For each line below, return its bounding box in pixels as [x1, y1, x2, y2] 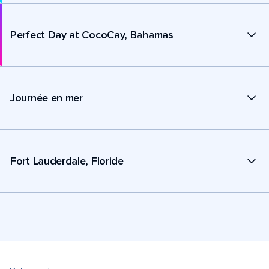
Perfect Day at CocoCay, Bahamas [10, 28, 174, 41]
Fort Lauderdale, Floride [10, 154, 124, 168]
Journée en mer [10, 91, 83, 104]
